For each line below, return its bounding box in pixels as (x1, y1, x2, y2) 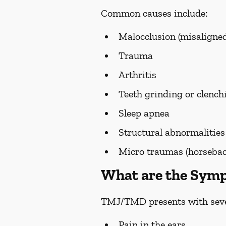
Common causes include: (101, 7, 207, 19)
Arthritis (119, 69, 156, 81)
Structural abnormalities (119, 126, 225, 138)
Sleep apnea (119, 107, 169, 119)
